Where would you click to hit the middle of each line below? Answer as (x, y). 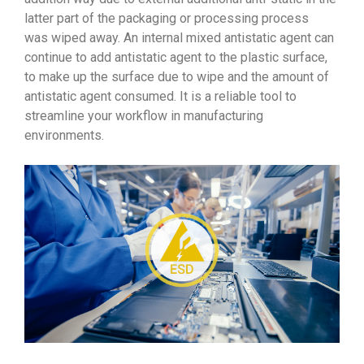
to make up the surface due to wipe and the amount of (177, 77)
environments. (64, 136)
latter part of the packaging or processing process (167, 19)
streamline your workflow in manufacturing (144, 116)
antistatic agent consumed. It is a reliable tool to (160, 97)
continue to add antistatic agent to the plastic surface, (176, 58)
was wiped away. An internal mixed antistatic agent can (179, 38)
